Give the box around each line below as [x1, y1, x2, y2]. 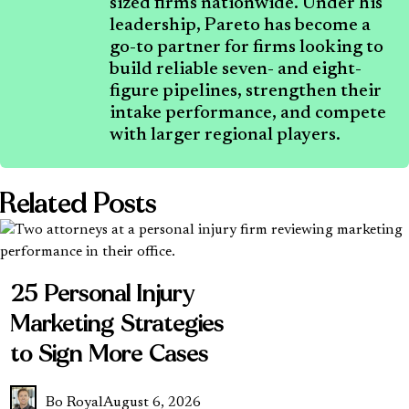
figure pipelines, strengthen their [110, 81, 382, 100]
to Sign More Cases [10, 336, 209, 371]
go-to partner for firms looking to [110, 37, 383, 57]
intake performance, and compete [110, 103, 386, 122]
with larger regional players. [110, 125, 341, 144]
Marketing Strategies [10, 306, 225, 341]
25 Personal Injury [10, 276, 195, 310]
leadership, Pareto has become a [110, 16, 371, 35]
